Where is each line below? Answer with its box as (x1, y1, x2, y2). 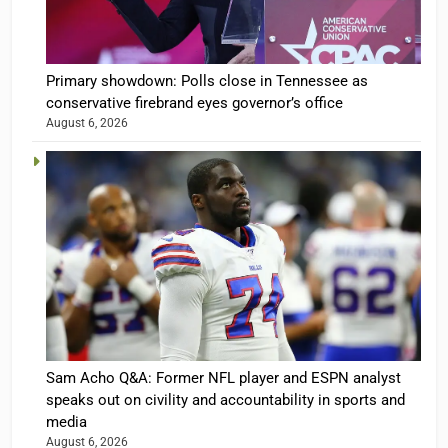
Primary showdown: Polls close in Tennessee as (46, 71, 368, 90)
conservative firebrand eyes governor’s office (46, 93, 343, 112)
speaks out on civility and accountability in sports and (46, 391, 405, 410)
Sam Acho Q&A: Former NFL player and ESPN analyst (46, 369, 401, 388)
